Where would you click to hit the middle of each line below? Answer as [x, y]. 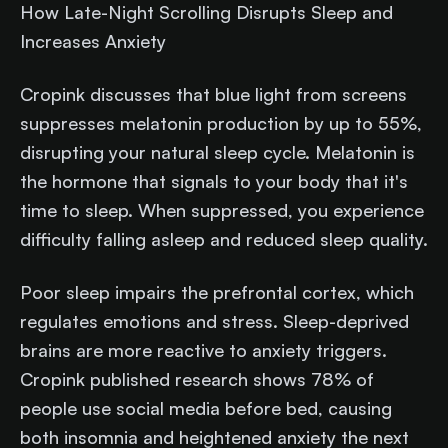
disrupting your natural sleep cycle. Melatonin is [217, 152]
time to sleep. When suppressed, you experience [222, 210]
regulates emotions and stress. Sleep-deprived [214, 321]
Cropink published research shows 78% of [197, 379]
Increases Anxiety [93, 41]
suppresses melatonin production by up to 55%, [221, 123]
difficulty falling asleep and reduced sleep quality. [224, 239]
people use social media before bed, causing [206, 408]
